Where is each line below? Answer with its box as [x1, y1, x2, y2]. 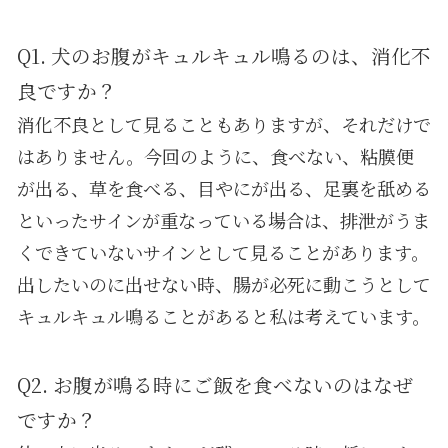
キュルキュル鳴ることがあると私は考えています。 [16, 302, 430, 329]
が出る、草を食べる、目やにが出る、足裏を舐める [16, 174, 431, 201]
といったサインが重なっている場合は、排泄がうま [16, 206, 430, 233]
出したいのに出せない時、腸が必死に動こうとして [16, 270, 431, 297]
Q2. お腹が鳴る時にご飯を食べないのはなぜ [16, 369, 413, 399]
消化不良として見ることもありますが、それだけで [16, 110, 431, 137]
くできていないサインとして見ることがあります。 [16, 238, 429, 265]
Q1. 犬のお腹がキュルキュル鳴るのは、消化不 [16, 40, 431, 70]
